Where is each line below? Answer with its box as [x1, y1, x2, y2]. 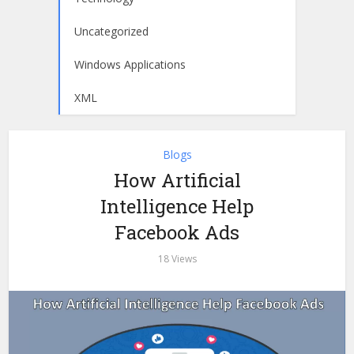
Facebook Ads [115, 220, 239, 245]
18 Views [157, 252, 197, 265]
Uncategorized [74, 24, 149, 39]
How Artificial [113, 168, 241, 193]
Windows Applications [74, 57, 186, 72]
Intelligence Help [100, 194, 254, 219]
